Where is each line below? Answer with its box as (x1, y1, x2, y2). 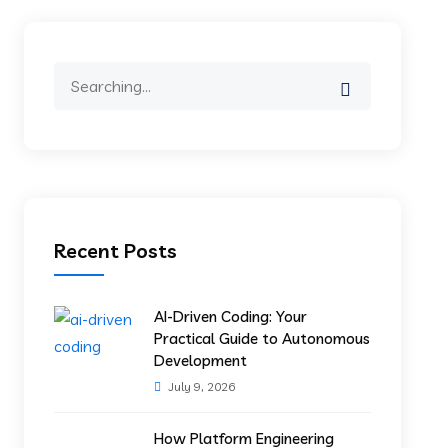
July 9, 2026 (166, 379, 236, 394)
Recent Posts (54, 238, 178, 263)
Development (154, 351, 248, 370)
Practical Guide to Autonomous (154, 329, 371, 348)
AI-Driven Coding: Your (154, 307, 308, 326)
